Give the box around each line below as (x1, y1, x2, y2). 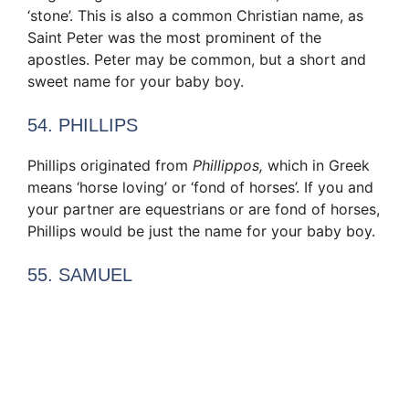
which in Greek (263, 155, 370, 174)
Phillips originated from (27, 155, 193, 174)
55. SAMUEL (27, 264, 132, 285)
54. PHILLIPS (27, 114, 138, 135)
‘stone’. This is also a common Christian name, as (27, 5, 363, 25)
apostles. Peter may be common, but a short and (27, 49, 366, 68)
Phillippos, (193, 155, 263, 174)
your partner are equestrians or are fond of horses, (27, 199, 380, 218)
